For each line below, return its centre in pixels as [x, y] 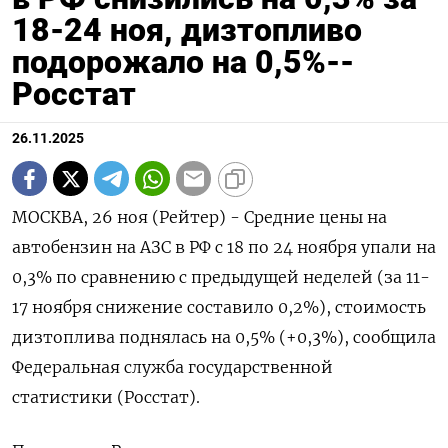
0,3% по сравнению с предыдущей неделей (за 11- [221, 277]
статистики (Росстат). [106, 397]
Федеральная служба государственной [172, 367]
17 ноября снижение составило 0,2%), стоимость [219, 307]
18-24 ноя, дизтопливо [187, 30]
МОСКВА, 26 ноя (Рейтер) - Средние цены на [199, 217]
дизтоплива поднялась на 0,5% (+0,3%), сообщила [224, 337]
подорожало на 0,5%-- [183, 62]
